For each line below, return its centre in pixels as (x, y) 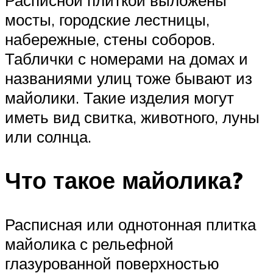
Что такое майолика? (124, 180)
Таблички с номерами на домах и (126, 58)
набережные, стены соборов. (110, 39)
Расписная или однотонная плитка (130, 225)
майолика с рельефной (89, 244)
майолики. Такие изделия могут (119, 97)
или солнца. (48, 136)
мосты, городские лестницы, (107, 19)
